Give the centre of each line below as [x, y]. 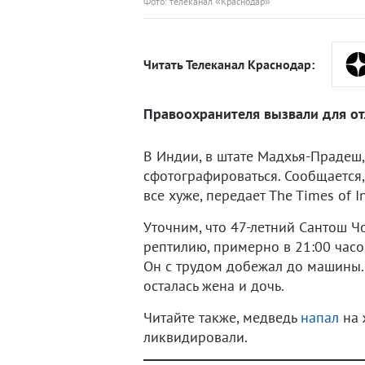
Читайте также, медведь [222, 317]
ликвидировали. [196, 337]
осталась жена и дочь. [214, 286]
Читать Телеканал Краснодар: [229, 64]
